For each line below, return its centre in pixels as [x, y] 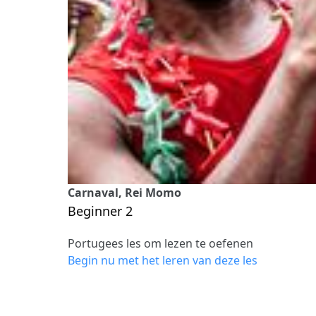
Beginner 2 [100, 211]
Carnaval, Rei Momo [124, 192]
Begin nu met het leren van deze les [163, 260]
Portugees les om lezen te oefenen [160, 243]
